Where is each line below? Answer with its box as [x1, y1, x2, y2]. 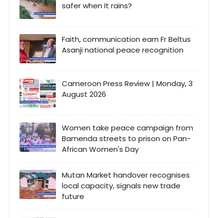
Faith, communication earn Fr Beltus [62, 34, 191, 44]
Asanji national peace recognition [62, 44, 183, 55]
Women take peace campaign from [62, 122, 193, 133]
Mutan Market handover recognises [62, 169, 190, 180]
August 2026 [62, 89, 106, 99]
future [62, 191, 84, 201]
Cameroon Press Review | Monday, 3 [62, 78, 193, 89]
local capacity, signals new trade [62, 180, 181, 191]
